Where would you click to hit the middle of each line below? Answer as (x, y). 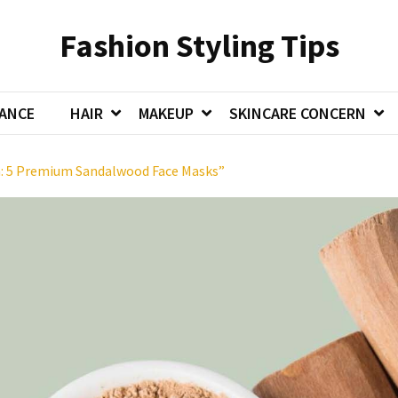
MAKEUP (166, 113)
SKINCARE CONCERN (298, 113)
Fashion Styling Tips (199, 46)
